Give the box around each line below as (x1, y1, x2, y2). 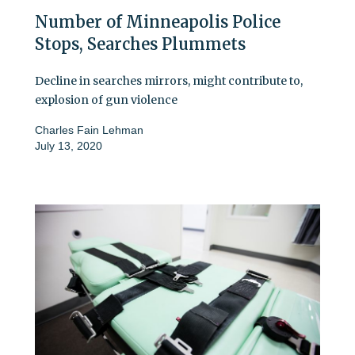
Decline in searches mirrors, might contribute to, (35, 74, 303, 89)
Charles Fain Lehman (35, 124, 143, 137)
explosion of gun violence (35, 93, 177, 108)
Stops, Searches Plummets (35, 34, 246, 55)
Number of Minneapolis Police (35, 12, 281, 32)
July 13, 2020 (35, 139, 102, 153)
